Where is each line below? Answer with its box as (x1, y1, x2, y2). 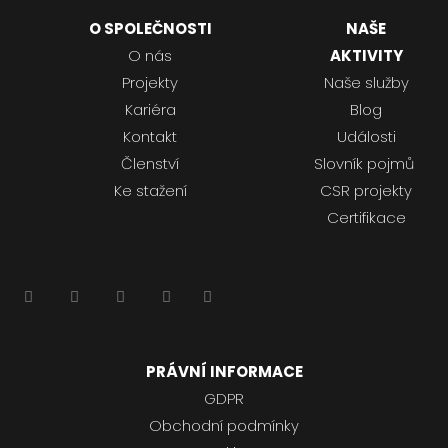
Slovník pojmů (314, 153, 415, 175)
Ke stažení (113, 180, 187, 202)
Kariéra (124, 99, 176, 121)
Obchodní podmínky (149, 415, 299, 437)
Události (336, 126, 396, 148)
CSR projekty (320, 180, 413, 202)
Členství (121, 153, 180, 175)
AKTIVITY (329, 45, 403, 67)
